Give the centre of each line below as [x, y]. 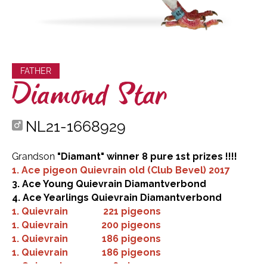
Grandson [35, 156]
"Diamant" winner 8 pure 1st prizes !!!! [147, 156]
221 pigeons [132, 211]
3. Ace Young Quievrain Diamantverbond [110, 184]
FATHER [36, 71]
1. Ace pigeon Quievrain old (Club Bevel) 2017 [121, 170]
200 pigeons [131, 225]
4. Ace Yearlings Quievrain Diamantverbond [117, 197]
